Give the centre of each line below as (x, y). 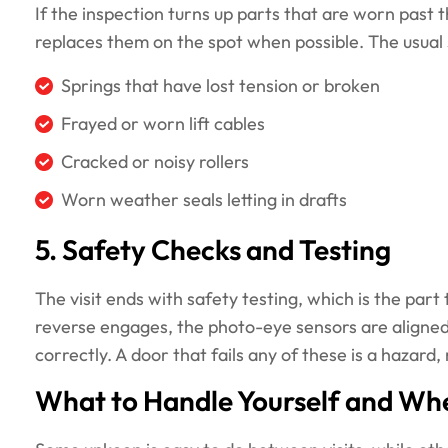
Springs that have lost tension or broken (220, 86)
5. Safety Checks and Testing (213, 252)
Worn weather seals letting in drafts (204, 200)
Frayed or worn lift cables (163, 124)
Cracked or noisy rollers (155, 162)
